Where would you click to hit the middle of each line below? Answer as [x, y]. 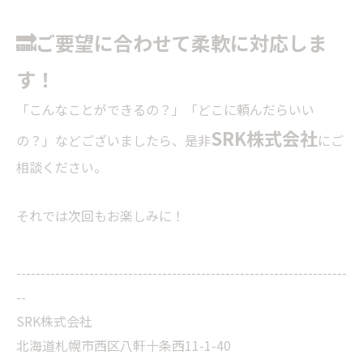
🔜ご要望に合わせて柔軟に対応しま [172, 43]
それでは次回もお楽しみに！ [100, 216]
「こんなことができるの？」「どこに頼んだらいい [165, 109]
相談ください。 [62, 167]
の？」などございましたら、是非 [113, 140]
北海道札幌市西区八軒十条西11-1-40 [130, 345]
